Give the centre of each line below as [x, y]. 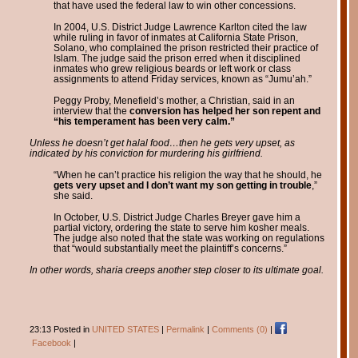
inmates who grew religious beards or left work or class [172, 68]
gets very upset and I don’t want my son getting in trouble [182, 185]
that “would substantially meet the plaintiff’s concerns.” [170, 248]
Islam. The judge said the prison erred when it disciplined [177, 58]
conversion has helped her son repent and [225, 111]
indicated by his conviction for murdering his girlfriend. [146, 153]
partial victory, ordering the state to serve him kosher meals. [181, 227]
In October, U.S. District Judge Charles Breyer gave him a [177, 217]
